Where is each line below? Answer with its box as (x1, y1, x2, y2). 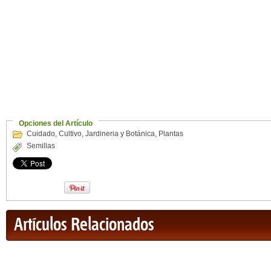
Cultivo (59, 129, 82, 138)
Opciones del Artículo (19, 119, 93, 128)
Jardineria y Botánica (85, 129, 155, 138)
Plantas (158, 129, 183, 138)
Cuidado (27, 129, 55, 138)
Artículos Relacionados (14, 215, 154, 235)
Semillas (27, 142, 55, 150)
